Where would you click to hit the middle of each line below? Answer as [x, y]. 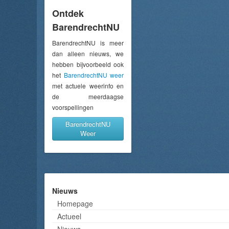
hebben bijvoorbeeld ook [88, 64]
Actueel [69, 216]
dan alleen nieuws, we [88, 53]
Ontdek [68, 13]
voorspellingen [73, 107]
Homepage [75, 203]
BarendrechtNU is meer [88, 42]
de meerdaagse [88, 96]
